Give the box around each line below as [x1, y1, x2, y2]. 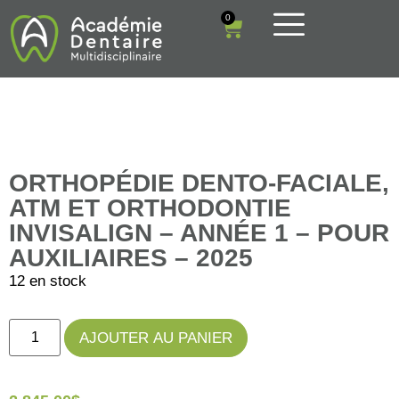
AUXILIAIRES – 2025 [9, 244, 253, 273]
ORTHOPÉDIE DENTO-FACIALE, [9, 169, 389, 198]
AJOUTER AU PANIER [79, 330, 233, 347]
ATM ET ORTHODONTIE [9, 194, 291, 223]
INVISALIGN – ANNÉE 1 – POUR [9, 219, 389, 248]
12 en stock [9, 273, 86, 290]
